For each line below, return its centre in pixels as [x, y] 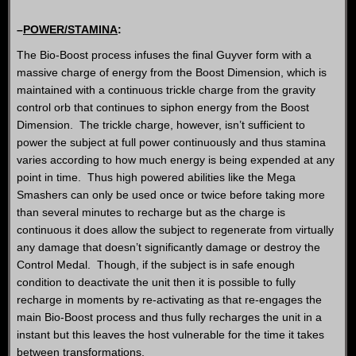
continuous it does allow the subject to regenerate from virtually [175, 230]
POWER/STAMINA [70, 29]
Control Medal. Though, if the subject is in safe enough [156, 265]
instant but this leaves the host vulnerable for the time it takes [170, 335]
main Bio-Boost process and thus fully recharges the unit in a [169, 317]
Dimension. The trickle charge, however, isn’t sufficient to [161, 125]
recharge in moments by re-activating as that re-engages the [169, 300]
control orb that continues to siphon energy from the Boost [163, 107]
